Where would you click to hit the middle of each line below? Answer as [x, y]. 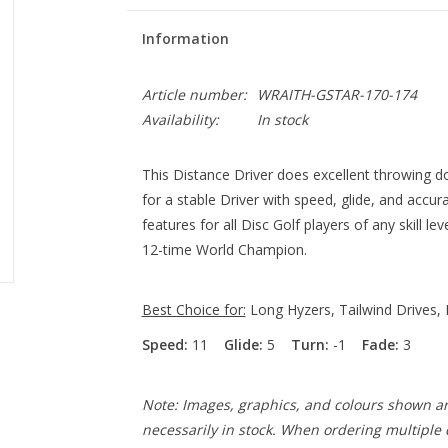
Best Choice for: [193, 309]
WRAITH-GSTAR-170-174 [336, 94]
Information [185, 38]
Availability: [180, 119]
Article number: [194, 94]
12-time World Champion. [224, 249]
